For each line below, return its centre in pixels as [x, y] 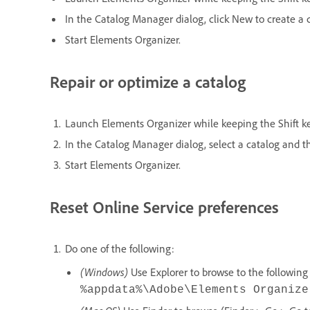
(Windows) [104, 272]
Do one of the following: [120, 248]
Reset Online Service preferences [164, 207]
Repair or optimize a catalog [148, 81]
